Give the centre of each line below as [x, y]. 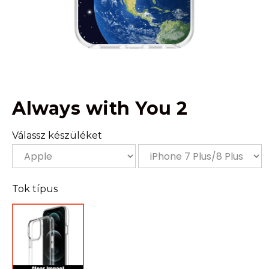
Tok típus [35, 189]
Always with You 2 [100, 108]
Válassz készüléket [57, 135]
